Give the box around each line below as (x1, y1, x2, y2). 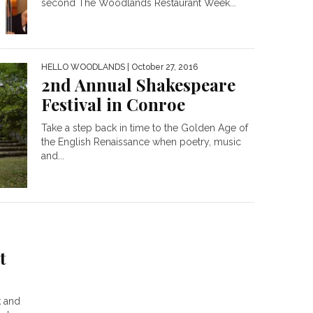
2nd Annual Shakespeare (41, 73, 235, 96)
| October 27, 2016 (125, 62, 198, 73)
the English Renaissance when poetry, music (41, 136, 241, 148)
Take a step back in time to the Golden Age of (41, 122, 248, 134)
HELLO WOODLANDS (41, 62, 125, 73)
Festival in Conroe (41, 93, 185, 116)
